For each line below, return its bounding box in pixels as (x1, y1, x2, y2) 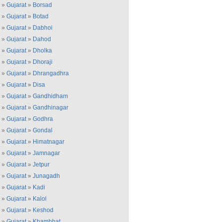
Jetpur (33, 161, 50, 168)
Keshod (33, 207, 54, 214)
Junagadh (33, 172, 60, 179)
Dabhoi (33, 24, 53, 31)
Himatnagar (33, 138, 64, 145)
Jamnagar (33, 150, 60, 157)
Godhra (33, 115, 53, 122)
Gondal (33, 127, 53, 134)
